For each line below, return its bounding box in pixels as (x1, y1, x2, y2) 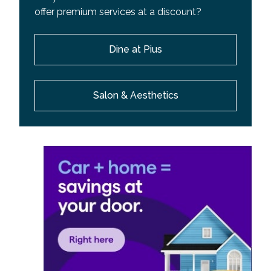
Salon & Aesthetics (93, 89, 178, 101)
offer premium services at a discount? (34, 5, 201, 18)
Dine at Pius (109, 43, 162, 55)
